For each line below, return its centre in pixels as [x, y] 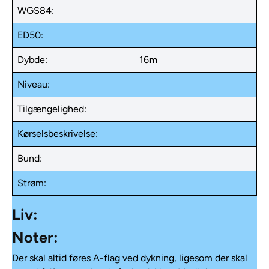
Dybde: [32, 59]
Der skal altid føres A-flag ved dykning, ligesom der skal [130, 258]
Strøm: [32, 183]
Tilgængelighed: [52, 109]
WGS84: [36, 10]
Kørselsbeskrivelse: [58, 133]
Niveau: [34, 84]
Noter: [35, 237]
